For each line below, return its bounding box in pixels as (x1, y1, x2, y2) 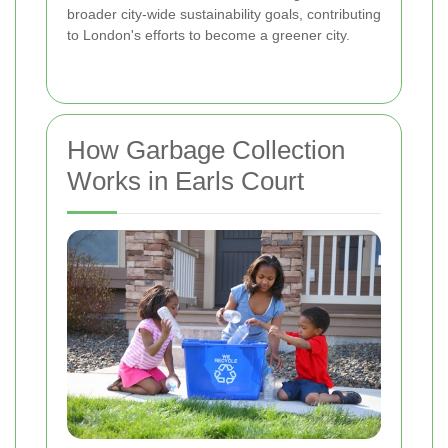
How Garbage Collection (67, 134, 345, 165)
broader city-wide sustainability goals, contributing (67, 5, 381, 22)
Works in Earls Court (67, 165, 304, 196)
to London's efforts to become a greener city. (67, 26, 350, 43)
